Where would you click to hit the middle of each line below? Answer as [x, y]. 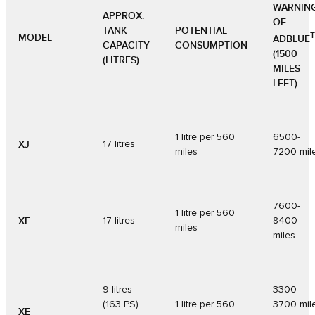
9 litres [117, 289]
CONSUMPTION [211, 45]
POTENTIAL [201, 30]
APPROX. [123, 15]
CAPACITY [126, 45]
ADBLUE [291, 39]
